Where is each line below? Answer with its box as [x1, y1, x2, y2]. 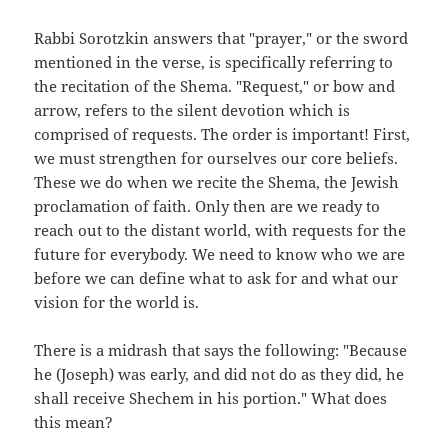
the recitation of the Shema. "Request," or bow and [34, 75, 396, 96]
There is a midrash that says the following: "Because [34, 339, 408, 360]
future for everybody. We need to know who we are [34, 243, 406, 264]
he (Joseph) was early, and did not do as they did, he [34, 363, 405, 384]
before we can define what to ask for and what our [34, 267, 399, 288]
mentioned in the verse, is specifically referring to [34, 51, 394, 72]
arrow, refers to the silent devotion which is [34, 99, 351, 120]
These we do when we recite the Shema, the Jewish [34, 171, 400, 192]
